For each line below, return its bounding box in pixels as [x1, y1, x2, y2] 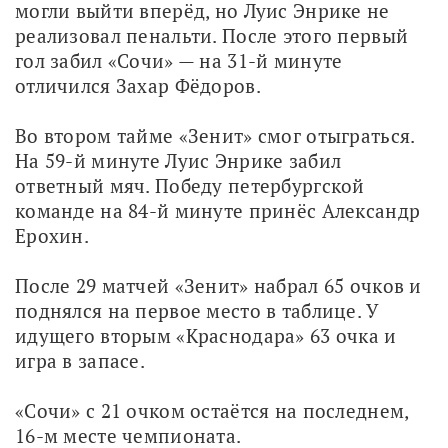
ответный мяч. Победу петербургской [15, 172, 365, 198]
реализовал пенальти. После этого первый [15, 22, 409, 48]
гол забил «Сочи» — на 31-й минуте [15, 47, 343, 73]
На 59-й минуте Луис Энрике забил [15, 147, 342, 173]
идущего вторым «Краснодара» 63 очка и [15, 322, 397, 348]
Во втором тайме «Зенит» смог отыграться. [15, 122, 415, 148]
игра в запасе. [15, 347, 145, 373]
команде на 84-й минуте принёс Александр [15, 197, 421, 223]
